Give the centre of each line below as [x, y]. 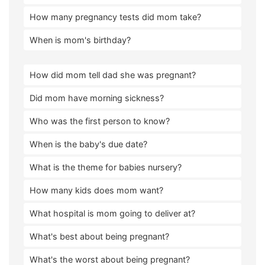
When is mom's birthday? [80, 40]
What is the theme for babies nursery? [106, 167]
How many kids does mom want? [96, 190]
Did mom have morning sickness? [97, 98]
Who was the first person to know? [100, 121]
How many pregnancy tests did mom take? [115, 17]
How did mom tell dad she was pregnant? [113, 75]
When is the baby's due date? [88, 144]
